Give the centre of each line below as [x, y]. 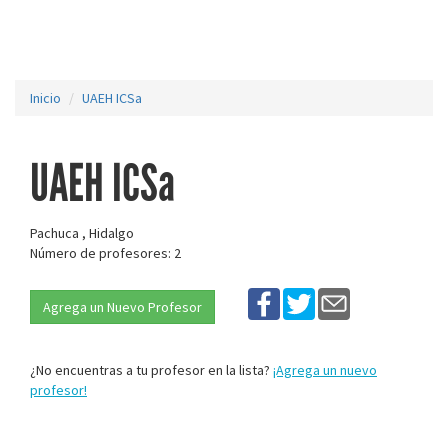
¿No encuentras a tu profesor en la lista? [151, 370]
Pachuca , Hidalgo [82, 233]
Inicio [45, 98]
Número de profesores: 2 [105, 253]
